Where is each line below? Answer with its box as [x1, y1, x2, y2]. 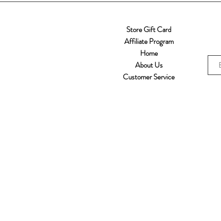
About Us [135, 60, 163, 71]
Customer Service [123, 72, 175, 83]
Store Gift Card [126, 24, 171, 36]
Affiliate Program [124, 36, 174, 47]
